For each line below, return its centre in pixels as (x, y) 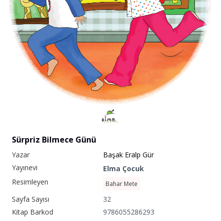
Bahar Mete (121, 184)
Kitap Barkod (33, 212)
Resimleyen (30, 182)
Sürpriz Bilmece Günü (54, 139)
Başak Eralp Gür (128, 154)
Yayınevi (25, 167)
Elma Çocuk (123, 168)
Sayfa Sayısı (31, 199)
